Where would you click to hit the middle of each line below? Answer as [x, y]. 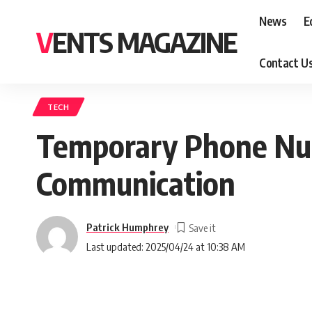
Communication [136, 183]
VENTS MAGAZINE [145, 42]
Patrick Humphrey [127, 227]
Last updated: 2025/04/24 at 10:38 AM [166, 246]
